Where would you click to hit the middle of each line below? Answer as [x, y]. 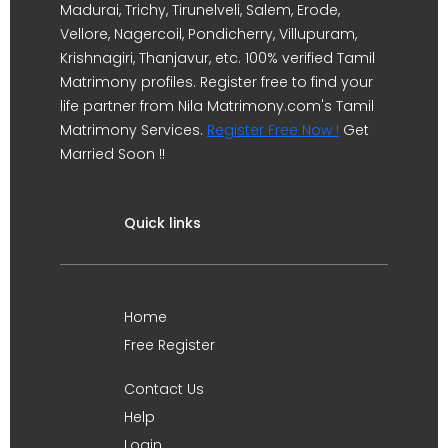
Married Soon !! [112, 154]
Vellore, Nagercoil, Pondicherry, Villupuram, [208, 34]
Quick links [162, 223]
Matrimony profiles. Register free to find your [216, 82]
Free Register [169, 345]
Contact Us [164, 389]
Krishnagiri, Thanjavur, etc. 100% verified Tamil [217, 58]
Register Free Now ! [273, 130]
